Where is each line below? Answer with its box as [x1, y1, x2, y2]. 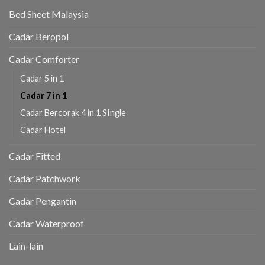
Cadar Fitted [9, 150, 60, 162]
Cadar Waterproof [9, 218, 84, 230]
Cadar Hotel [20, 125, 66, 135]
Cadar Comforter [9, 53, 79, 65]
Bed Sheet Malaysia [9, 8, 89, 20]
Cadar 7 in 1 [20, 91, 67, 101]
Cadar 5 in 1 [20, 73, 64, 84]
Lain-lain [9, 240, 43, 252]
